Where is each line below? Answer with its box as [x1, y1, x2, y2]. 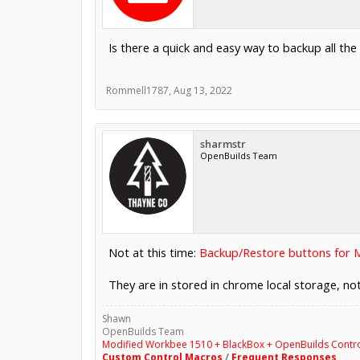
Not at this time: [108, 244, 199, 260]
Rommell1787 [105, 84, 169, 97]
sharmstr [199, 137, 246, 151]
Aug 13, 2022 [173, 84, 232, 97]
